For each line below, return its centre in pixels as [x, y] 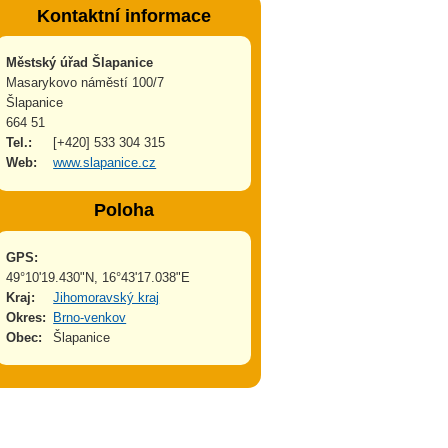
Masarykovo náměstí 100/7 [84, 83]
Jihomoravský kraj [106, 297]
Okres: [25, 317]
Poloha [123, 210]
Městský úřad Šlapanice [79, 63]
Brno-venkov [90, 317]
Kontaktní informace [123, 15]
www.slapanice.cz [105, 163]
